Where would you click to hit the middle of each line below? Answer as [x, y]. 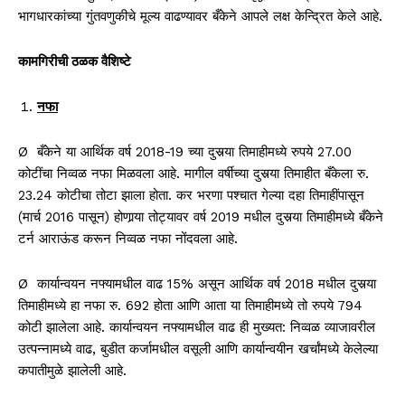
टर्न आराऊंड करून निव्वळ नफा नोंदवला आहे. [128, 238]
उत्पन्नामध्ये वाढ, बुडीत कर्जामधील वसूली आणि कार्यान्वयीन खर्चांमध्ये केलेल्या [198, 348]
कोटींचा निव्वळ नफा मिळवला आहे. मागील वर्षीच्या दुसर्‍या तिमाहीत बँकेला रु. [193, 173]
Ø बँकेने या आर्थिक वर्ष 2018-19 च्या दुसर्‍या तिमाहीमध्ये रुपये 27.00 [185, 151]
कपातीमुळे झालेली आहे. [72, 370]
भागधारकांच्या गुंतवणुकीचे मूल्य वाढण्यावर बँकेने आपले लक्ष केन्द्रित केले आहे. [200, 16]
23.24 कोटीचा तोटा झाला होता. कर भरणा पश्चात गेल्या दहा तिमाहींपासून [191, 195]
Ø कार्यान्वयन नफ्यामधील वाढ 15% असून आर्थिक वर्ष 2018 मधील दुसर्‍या [197, 283]
